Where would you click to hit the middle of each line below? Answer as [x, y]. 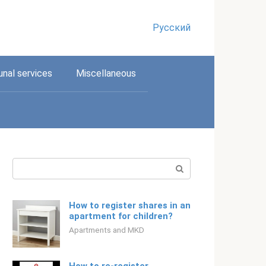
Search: [28, 165]
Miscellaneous [106, 73]
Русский [172, 28]
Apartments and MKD [107, 230]
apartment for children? [121, 216]
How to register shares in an [130, 205]
